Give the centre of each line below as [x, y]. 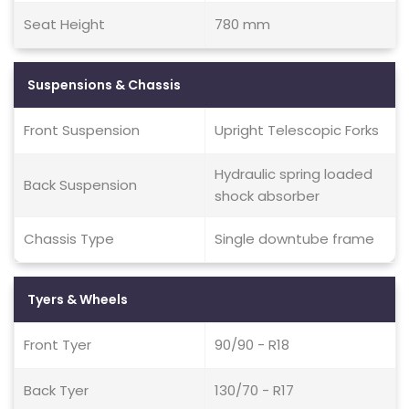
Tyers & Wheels [78, 299]
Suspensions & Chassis [104, 85]
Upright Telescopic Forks [297, 130]
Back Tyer [56, 390]
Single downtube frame [294, 239]
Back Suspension [80, 185]
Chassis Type [69, 239]
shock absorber [267, 196]
